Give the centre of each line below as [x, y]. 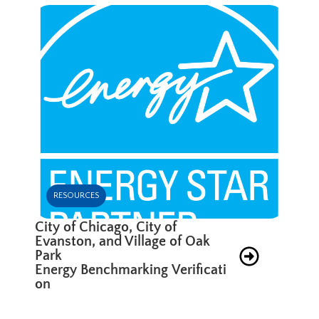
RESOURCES [77, 195]
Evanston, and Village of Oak [123, 241]
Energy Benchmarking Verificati [131, 270]
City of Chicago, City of [106, 227]
